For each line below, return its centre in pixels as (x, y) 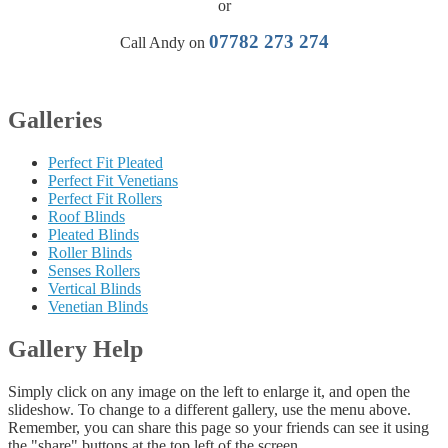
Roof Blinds (86, 216)
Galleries (55, 119)
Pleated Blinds (93, 234)
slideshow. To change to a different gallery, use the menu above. (209, 409)
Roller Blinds (90, 252)
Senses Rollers (94, 270)
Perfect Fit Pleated (105, 162)
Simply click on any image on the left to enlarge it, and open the (209, 391)
